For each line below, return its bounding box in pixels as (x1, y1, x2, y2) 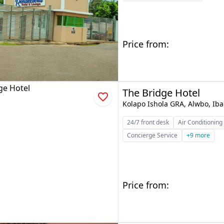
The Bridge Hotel (122, 86, 200, 99)
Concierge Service (127, 131, 178, 139)
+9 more (186, 131, 210, 139)
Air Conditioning (178, 118, 223, 126)
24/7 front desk (127, 118, 169, 126)
